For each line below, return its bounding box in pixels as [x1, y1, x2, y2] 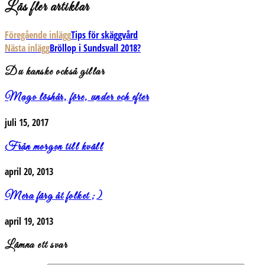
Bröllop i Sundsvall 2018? [50, 41, 141, 54]
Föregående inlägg [5, 28, 71, 41]
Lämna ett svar [5, 238, 67, 253]
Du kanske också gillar [5, 65, 105, 80]
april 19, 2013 [5, 214, 53, 228]
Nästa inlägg [5, 41, 50, 54]
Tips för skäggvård [71, 28, 138, 41]
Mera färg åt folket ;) [5, 189, 102, 203]
